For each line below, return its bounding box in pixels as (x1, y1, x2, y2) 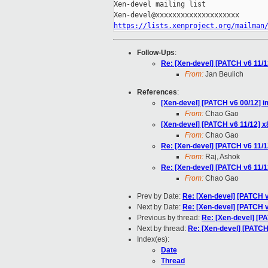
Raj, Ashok (203, 153, 240, 162)
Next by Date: (137, 203, 182, 212)
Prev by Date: (137, 192, 182, 201)
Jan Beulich (203, 70, 243, 79)
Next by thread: (137, 224, 188, 233)
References (137, 88, 177, 97)
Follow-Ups (137, 48, 175, 57)
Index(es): (137, 235, 169, 244)
